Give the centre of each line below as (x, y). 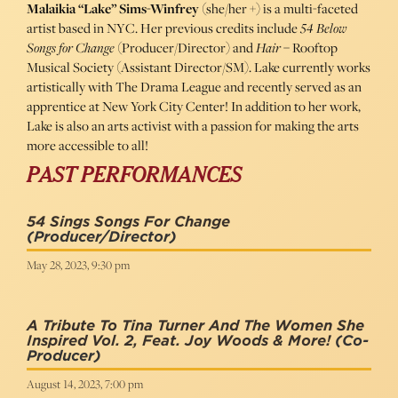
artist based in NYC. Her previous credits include (163, 28)
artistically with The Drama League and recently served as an (194, 87)
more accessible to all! (88, 145)
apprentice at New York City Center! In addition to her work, (194, 106)
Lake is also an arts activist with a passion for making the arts (193, 126)
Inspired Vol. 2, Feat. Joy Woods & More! (179, 341)
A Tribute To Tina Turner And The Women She (195, 326)
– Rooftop (309, 48)
